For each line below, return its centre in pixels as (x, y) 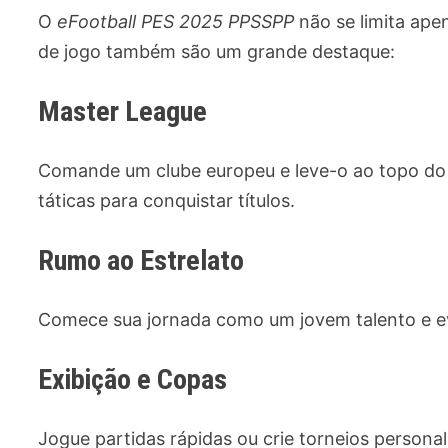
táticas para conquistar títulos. (167, 200)
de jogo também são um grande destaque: (217, 51)
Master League (123, 111)
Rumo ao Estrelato (141, 260)
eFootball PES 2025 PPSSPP (176, 21)
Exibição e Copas (133, 379)
